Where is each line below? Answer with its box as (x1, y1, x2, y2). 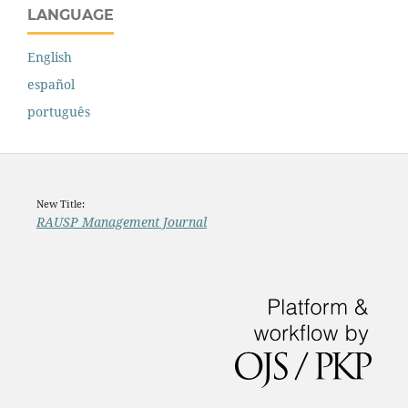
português (27, 103, 90, 121)
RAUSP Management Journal (36, 213, 207, 231)
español (27, 76, 75, 94)
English (27, 48, 72, 66)
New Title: (36, 197, 87, 211)
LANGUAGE (27, 6, 114, 25)
